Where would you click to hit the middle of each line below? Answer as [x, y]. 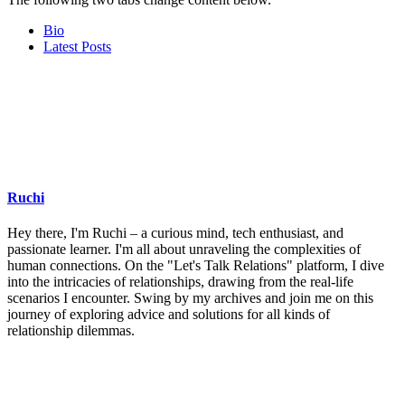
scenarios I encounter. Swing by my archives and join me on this [190, 298]
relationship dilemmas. [71, 331]
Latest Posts [77, 46]
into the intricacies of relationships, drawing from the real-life [180, 282]
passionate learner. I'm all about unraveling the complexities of [184, 250]
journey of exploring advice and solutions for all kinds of [169, 315]
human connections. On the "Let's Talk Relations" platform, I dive [196, 266]
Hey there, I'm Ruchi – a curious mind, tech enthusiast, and [175, 233]
